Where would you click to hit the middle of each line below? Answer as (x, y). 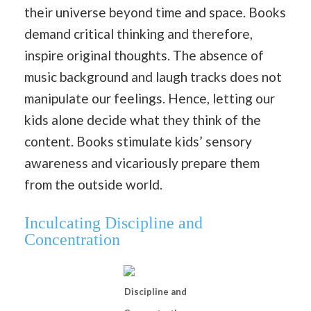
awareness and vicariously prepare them (142, 162)
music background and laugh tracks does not (153, 76)
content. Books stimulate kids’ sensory (138, 141)
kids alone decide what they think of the (143, 119)
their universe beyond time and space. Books (155, 12)
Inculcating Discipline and (114, 223)
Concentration (72, 240)
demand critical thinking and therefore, (138, 33)
